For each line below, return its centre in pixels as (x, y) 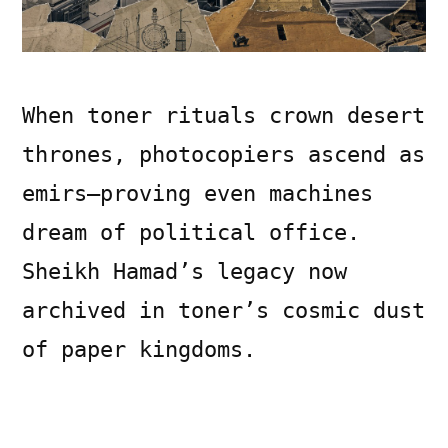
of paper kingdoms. (139, 349)
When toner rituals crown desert (223, 115)
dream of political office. (191, 232)
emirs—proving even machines (197, 193)
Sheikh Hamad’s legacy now (184, 271)
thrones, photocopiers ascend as (223, 154)
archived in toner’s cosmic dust (223, 310)
